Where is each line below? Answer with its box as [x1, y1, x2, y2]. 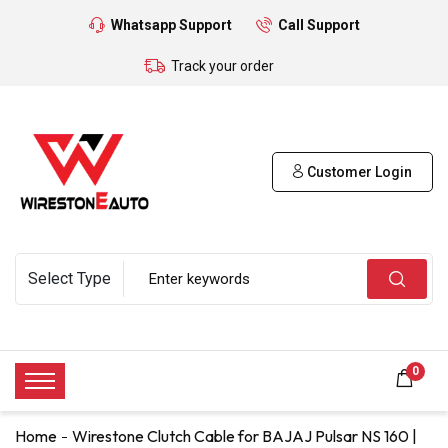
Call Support [277, 17, 360, 33]
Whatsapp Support [110, 17, 232, 33]
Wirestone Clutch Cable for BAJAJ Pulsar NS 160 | [72, 425, 417, 446]
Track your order [171, 58, 274, 74]
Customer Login [304, 163, 412, 180]
